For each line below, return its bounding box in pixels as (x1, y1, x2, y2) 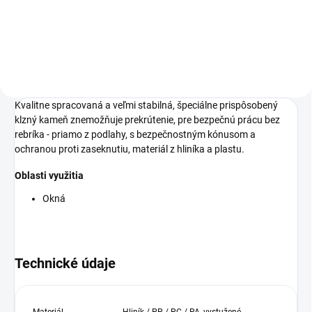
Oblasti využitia (15, 169, 84, 181)
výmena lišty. (24, 10, 72, 20)
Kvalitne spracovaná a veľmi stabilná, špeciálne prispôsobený (15, 99, 278, 111)
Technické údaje (15, 254, 116, 272)
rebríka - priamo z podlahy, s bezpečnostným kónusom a (15, 128, 256, 140)
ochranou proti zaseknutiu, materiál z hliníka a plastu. (15, 143, 244, 155)
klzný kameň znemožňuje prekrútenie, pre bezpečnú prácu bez (15, 114, 280, 125)
